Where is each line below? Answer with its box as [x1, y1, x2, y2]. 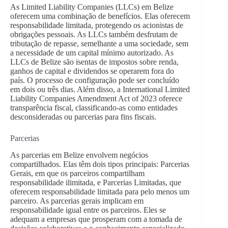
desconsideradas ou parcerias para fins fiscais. [10, 112, 156, 122]
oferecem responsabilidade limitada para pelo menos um [10, 187, 189, 196]
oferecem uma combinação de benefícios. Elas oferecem [10, 12, 190, 21]
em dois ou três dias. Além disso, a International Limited [10, 85, 190, 94]
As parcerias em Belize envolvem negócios [10, 150, 148, 159]
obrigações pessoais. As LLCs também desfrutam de [10, 30, 178, 39]
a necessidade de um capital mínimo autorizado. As [10, 48, 174, 58]
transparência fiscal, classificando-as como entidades [10, 103, 178, 112]
